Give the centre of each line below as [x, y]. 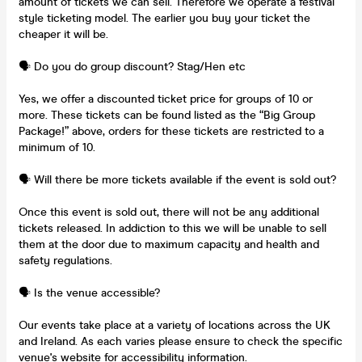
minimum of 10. [57, 147]
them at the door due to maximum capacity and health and [169, 244]
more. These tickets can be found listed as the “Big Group [167, 115]
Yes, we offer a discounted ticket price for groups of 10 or [166, 99]
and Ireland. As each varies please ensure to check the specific [181, 341]
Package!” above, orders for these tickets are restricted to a [171, 131]
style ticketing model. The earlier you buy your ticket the [164, 18]
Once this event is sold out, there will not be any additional [169, 212]
